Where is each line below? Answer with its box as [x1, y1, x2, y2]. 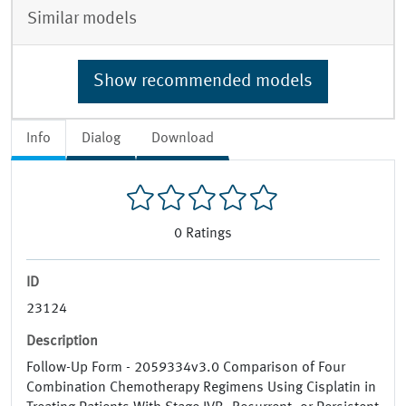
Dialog [82, 130, 121, 146]
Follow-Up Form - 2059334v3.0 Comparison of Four [26, 361, 345, 376]
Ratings [186, 227, 232, 242]
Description [26, 334, 98, 350]
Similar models [27, 9, 137, 28]
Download [151, 130, 214, 146]
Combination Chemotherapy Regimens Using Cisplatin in [26, 381, 376, 396]
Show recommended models [93, 72, 313, 91]
